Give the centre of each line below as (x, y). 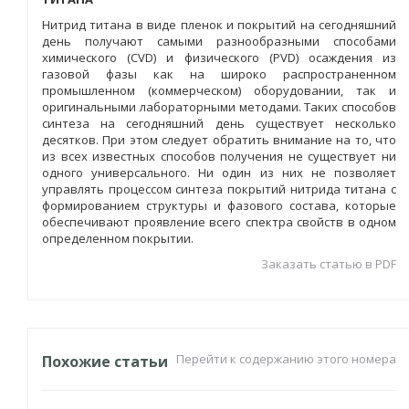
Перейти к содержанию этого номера (286, 359)
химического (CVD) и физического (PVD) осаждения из (219, 58)
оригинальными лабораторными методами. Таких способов (219, 107)
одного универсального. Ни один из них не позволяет (219, 173)
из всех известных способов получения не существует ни (219, 156)
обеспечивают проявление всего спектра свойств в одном (219, 222)
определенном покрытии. (118, 238)
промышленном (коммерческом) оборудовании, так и (219, 90)
